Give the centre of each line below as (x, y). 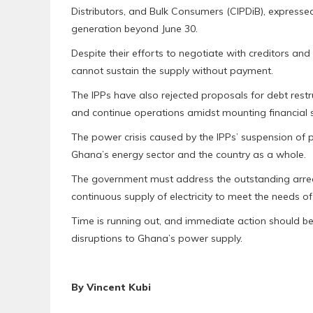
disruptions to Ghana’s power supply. (157, 239)
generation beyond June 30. (134, 29)
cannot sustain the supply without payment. (172, 71)
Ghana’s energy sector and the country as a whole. (189, 155)
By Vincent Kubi (111, 287)
